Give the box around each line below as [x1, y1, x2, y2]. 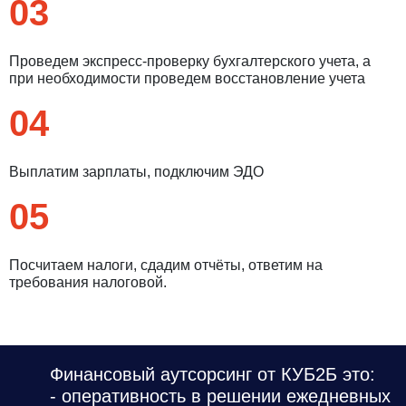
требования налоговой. [9, 274, 167, 290]
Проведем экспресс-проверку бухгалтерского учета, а [9, 53, 371, 69]
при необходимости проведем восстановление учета [9, 70, 365, 86]
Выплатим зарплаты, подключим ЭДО [9, 163, 264, 179]
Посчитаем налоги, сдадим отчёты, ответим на [9, 256, 323, 273]
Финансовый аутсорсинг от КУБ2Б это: [50, 363, 375, 384]
